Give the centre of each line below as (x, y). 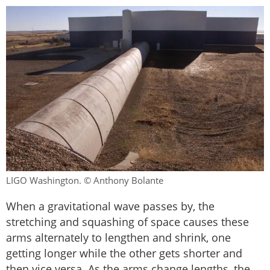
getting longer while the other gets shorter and (124, 253)
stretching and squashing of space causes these (127, 222)
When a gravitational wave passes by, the (110, 206)
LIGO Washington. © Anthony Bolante (85, 181)
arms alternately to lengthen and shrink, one (118, 238)
